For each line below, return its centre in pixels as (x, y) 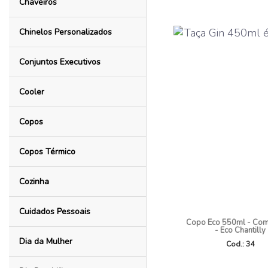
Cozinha (34, 182)
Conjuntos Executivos (60, 62)
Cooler (31, 92)
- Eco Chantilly (240, 230)
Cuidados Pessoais (54, 211)
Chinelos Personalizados (65, 32)
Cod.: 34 (240, 244)
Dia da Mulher (45, 241)
